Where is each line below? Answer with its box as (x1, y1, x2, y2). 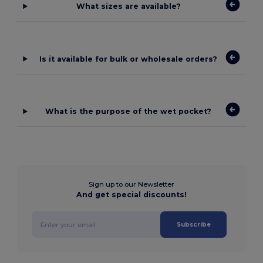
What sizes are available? (76, 2, 181, 11)
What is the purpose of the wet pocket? (45, 107, 212, 116)
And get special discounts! (76, 190, 187, 200)
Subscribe (176, 221, 211, 229)
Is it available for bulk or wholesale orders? (39, 54, 218, 63)
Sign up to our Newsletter (89, 180, 174, 189)
